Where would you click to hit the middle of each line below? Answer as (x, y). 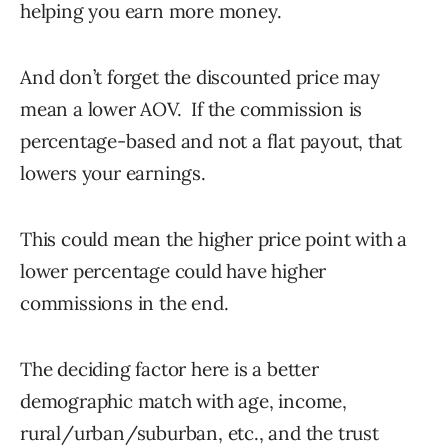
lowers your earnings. (113, 173)
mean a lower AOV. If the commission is (191, 109)
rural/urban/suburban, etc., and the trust (199, 433)
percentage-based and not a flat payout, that (211, 141)
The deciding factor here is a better (169, 369)
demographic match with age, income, (183, 401)
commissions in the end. (124, 303)
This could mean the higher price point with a (213, 239)
